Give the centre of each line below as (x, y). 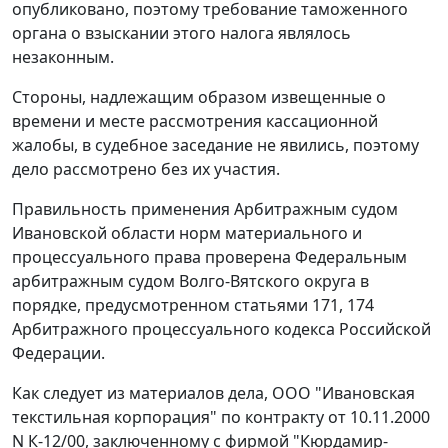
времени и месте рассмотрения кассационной (195, 121)
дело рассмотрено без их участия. (146, 169)
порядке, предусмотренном (123, 305)
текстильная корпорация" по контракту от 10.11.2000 (221, 417)
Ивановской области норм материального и (187, 233)
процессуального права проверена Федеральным (209, 257)
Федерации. (58, 353)
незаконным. (63, 57)
